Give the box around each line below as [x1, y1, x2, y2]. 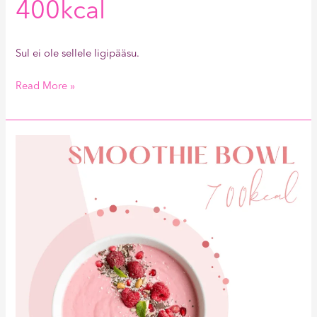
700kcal [15, 171, 51, 183]
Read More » [16, 81, 76, 92]
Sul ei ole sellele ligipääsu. [16, 49, 140, 60]
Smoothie [15, 137, 62, 149]
